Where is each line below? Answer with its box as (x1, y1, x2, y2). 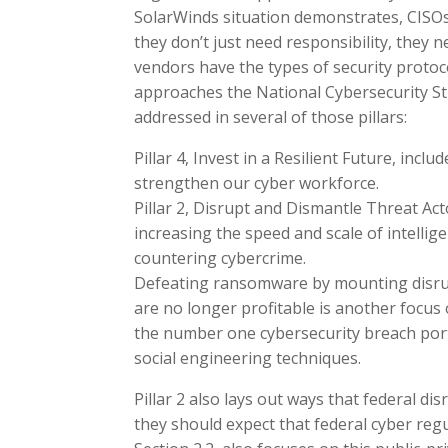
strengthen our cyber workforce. (134, 172, 380, 195)
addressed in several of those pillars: (134, 106, 408, 129)
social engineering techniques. (134, 347, 362, 370)
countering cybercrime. (134, 247, 307, 270)
